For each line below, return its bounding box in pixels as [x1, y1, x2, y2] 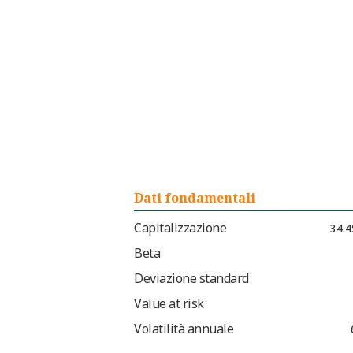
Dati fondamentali [134, 189, 255, 207]
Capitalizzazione [134, 219, 226, 237]
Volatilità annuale [134, 320, 233, 338]
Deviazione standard [134, 269, 249, 288]
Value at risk [134, 295, 204, 313]
